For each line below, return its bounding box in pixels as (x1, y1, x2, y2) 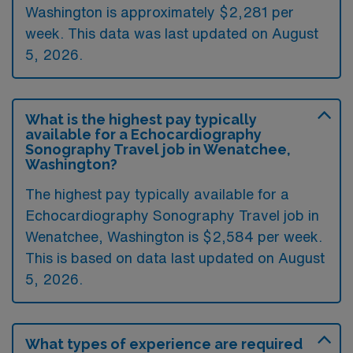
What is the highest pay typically (25, 111, 257, 128)
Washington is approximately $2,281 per (25, 5, 294, 19)
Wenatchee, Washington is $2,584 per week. (25, 229, 322, 243)
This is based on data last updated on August (25, 251, 325, 265)
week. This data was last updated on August (25, 26, 318, 40)
